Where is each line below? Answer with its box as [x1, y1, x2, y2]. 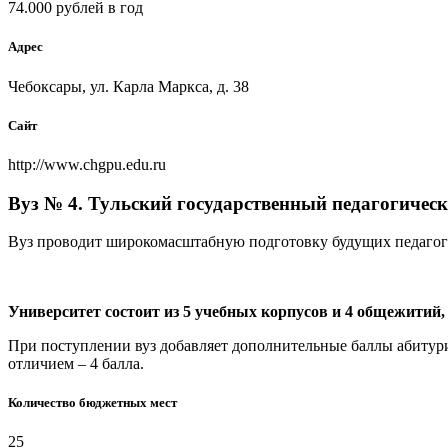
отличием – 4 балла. [8, 354, 144, 372]
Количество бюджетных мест [8, 394, 177, 410]
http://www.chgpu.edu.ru [8, 155, 166, 173]
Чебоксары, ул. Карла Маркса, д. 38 [8, 77, 249, 95]
